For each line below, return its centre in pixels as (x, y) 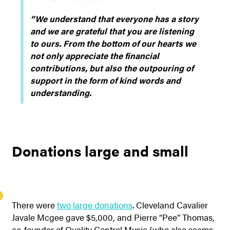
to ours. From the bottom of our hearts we (113, 43)
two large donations (94, 205)
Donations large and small (100, 150)
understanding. (61, 92)
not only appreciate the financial (94, 55)
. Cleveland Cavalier (170, 205)
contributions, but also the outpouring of (112, 68)
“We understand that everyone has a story (114, 18)
